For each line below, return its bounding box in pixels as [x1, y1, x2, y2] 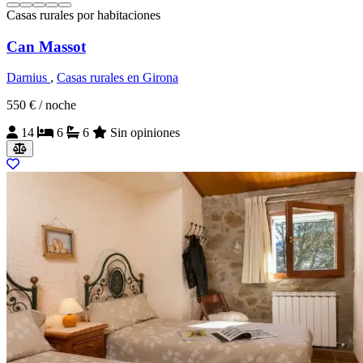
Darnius [6, 70, 50, 85]
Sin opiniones [107, 126, 180, 140]
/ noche [39, 98, 76, 113]
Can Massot [6, 37, 86, 55]
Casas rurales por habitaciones [6, 7, 160, 22]
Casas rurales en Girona [57, 70, 178, 85]
